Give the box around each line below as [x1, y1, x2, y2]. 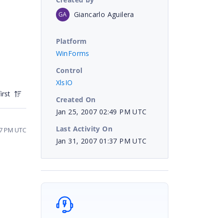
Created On [55, 94, 96, 104]
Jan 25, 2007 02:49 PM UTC [55, 107, 147, 116]
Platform [55, 36, 87, 46]
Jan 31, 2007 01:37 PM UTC [55, 136, 147, 145]
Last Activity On [55, 124, 112, 133]
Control [55, 65, 83, 75]
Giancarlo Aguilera [73, 9, 134, 19]
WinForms [55, 48, 90, 58]
